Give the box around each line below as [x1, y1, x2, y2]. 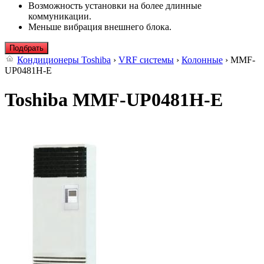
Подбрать [9, 44, 44, 53]
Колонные [181, 55, 223, 65]
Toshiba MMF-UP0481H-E [5, 88, 223, 110]
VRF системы [118, 55, 174, 65]
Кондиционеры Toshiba [17, 55, 111, 65]
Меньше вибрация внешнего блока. [28, 22, 171, 32]
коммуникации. [28, 11, 91, 22]
